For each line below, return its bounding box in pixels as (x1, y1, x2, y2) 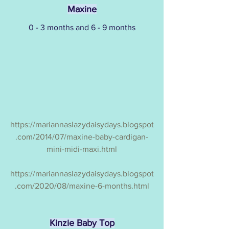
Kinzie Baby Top (49, 217, 114, 228)
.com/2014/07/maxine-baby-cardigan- (15, 132, 148, 141)
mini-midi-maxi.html (47, 144, 117, 153)
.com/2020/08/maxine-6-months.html (14, 181, 149, 190)
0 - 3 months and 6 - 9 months (28, 23, 135, 32)
